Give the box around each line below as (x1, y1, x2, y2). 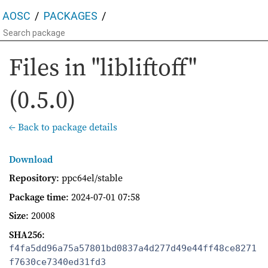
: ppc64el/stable (56, 171, 123, 185)
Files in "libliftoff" (9, 50, 197, 83)
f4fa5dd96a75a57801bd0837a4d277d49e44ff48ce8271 (9, 242, 257, 254)
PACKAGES (43, 10, 98, 22)
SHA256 (9, 227, 42, 241)
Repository (9, 171, 56, 185)
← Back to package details (9, 120, 117, 133)
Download (9, 152, 53, 166)
